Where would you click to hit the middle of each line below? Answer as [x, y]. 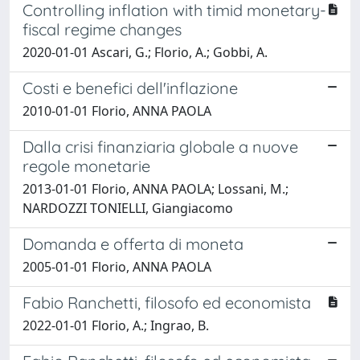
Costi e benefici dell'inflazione [130, 88]
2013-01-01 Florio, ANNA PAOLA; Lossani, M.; [155, 188]
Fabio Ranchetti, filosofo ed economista [167, 302]
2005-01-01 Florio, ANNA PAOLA [117, 266]
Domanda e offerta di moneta [133, 243]
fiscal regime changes [102, 29]
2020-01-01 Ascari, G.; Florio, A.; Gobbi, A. [145, 52]
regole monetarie [86, 166]
